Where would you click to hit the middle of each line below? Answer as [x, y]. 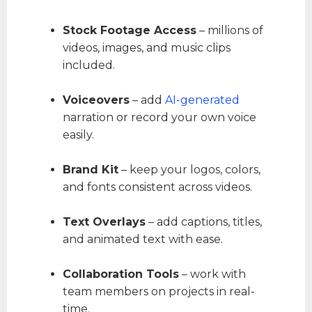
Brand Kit [91, 169]
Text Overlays [104, 221]
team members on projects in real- [159, 291]
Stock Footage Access [130, 30]
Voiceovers [96, 100]
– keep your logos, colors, [189, 169]
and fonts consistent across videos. [157, 187]
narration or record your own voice [159, 117]
